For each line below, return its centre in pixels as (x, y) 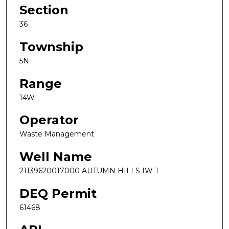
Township (51, 47)
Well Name (56, 156)
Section (44, 10)
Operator (49, 120)
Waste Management (57, 134)
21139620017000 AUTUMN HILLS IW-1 (89, 170)
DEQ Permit (58, 193)
